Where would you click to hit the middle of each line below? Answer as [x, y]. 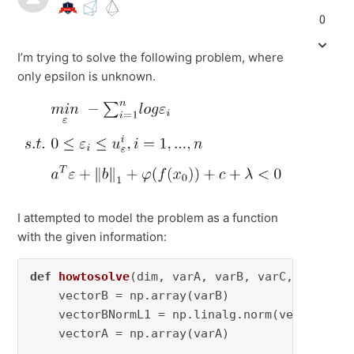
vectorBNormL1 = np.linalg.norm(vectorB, [187, 314]
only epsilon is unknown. [88, 76]
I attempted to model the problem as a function [148, 217]
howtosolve [94, 276]
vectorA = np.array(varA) [130, 333]
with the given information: [92, 236]
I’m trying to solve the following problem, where [151, 57]
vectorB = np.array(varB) [130, 295]
